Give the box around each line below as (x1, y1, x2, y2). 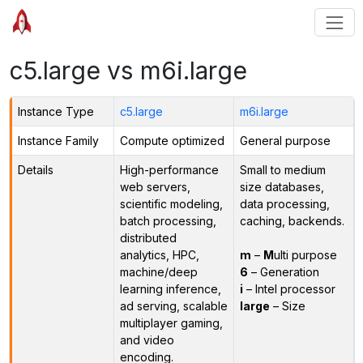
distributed (119, 230, 177, 245)
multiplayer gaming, (119, 315, 223, 330)
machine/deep (119, 264, 198, 279)
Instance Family (17, 133, 99, 147)
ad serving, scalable (119, 298, 228, 313)
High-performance (119, 162, 219, 177)
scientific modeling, (119, 196, 223, 211)
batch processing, (119, 213, 216, 228)
